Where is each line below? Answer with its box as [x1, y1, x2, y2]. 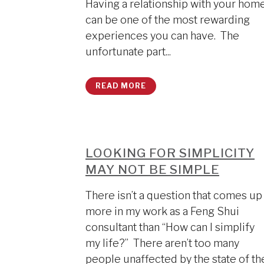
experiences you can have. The [85, 29, 239, 42]
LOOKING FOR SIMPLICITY [85, 146, 255, 160]
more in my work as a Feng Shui [85, 205, 239, 217]
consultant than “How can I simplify [85, 221, 255, 233]
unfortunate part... [85, 45, 171, 58]
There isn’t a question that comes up [85, 189, 262, 202]
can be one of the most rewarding [85, 14, 250, 26]
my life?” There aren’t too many [85, 237, 239, 249]
